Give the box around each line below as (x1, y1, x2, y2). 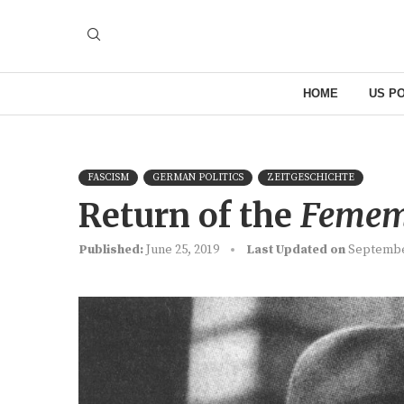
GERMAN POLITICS (152, 170, 243, 184)
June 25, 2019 (146, 241, 219, 258)
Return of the (78, 195, 300, 236)
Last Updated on (246, 241, 345, 258)
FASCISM (87, 170, 129, 184)
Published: (78, 241, 143, 258)
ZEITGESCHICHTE (267, 170, 354, 184)
